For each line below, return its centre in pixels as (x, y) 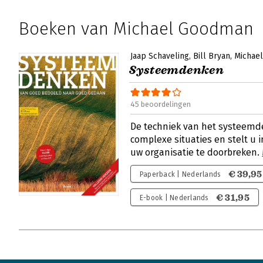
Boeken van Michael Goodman (136, 29)
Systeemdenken (177, 70)
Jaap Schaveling (160, 56)
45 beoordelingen (161, 104)
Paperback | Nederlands (180, 174)
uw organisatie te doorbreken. (196, 152)
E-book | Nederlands (174, 198)
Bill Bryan (212, 56)
